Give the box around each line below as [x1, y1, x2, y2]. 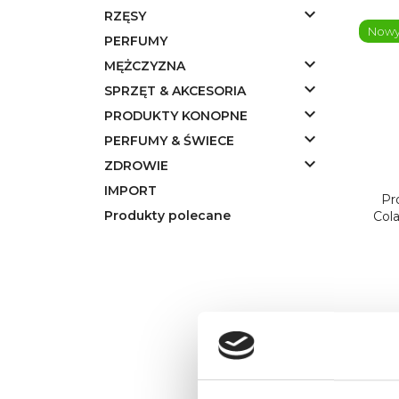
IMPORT [104, 183, 157, 199]
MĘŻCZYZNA [104, 58, 185, 74]
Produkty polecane [104, 208, 231, 224]
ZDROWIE [104, 158, 168, 174]
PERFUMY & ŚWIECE [104, 133, 234, 149]
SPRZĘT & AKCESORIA [104, 83, 246, 99]
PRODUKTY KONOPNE [104, 108, 248, 124]
